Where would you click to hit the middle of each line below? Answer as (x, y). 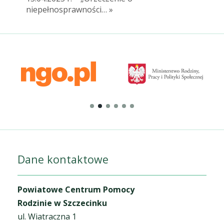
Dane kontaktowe (63, 159)
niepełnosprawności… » (69, 10)
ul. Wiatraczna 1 (47, 217)
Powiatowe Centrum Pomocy (76, 190)
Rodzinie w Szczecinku (62, 203)
